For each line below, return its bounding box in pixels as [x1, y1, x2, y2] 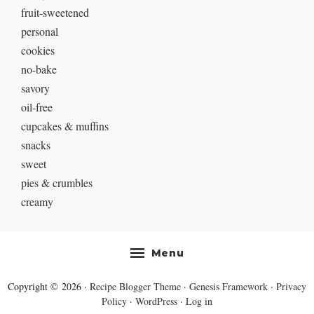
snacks [21, 137, 50, 153]
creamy [21, 194, 53, 210]
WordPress [135, 294, 177, 308]
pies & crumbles [21, 175, 93, 191]
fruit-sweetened [21, 5, 89, 20]
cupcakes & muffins [21, 118, 109, 134]
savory [21, 81, 50, 96]
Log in [186, 294, 212, 308]
